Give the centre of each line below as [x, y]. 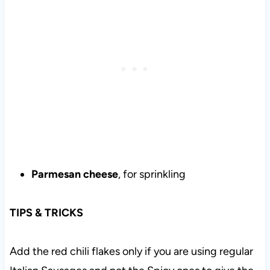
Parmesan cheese [74, 174]
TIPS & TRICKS [46, 212]
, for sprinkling [152, 174]
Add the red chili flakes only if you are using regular [131, 251]
